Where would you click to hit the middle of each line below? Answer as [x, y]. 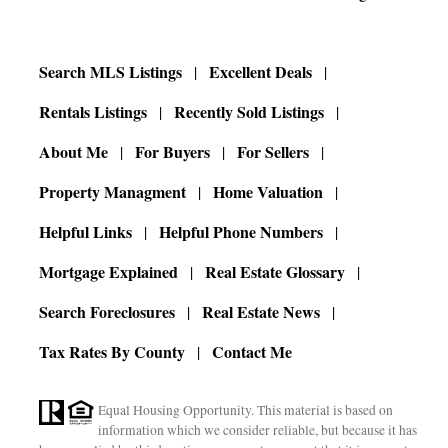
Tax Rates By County [112, 351]
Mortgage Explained [109, 271]
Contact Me [252, 351]
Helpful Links [86, 231]
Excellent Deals [261, 71]
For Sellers [273, 151]
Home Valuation [268, 191]
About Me [74, 151]
